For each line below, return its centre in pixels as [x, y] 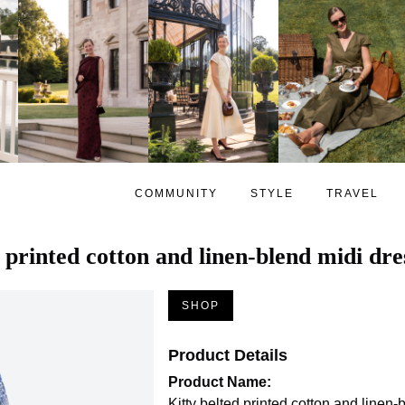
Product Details [228, 355]
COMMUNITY [176, 193]
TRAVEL [353, 193]
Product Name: [220, 381]
